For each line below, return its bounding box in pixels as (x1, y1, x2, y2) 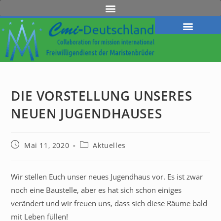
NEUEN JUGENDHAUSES (11, 104, 162, 122)
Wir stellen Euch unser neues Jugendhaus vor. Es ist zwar (11, 171, 203, 182)
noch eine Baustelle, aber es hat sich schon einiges (11, 184, 182, 195)
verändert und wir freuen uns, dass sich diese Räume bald (11, 198, 208, 208)
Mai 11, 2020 (24, 140, 70, 150)
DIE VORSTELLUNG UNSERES (11, 86, 192, 105)
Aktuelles (93, 140, 126, 150)
